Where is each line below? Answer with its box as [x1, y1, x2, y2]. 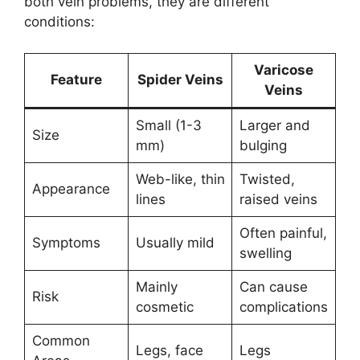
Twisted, [239, 170, 295, 187]
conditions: [24, 14, 95, 30]
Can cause [239, 278, 308, 295]
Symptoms [31, 234, 100, 251]
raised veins [239, 190, 317, 207]
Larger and [239, 117, 310, 133]
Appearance [31, 180, 110, 197]
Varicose [254, 61, 313, 78]
